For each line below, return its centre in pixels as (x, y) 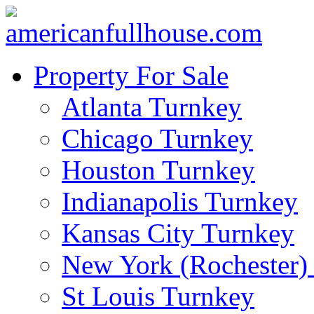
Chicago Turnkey (157, 138)
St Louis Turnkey (158, 296)
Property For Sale (131, 75)
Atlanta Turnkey (152, 107)
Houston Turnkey (158, 170)
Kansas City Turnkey (178, 233)
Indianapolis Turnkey (180, 202)
